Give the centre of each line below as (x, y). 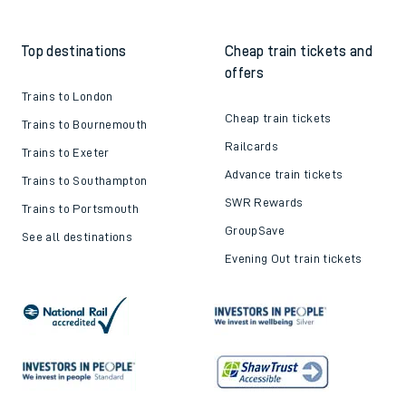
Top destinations (74, 52)
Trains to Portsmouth (80, 209)
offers (245, 74)
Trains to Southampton (85, 181)
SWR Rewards (264, 203)
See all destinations (77, 237)
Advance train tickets (284, 174)
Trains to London (68, 97)
